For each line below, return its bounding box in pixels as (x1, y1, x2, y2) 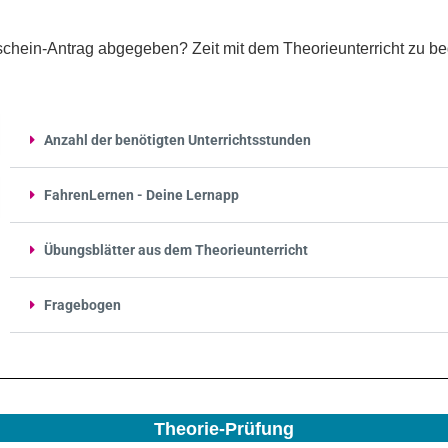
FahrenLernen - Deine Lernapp (44, 186, 239, 203)
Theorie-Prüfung (154, 418, 294, 439)
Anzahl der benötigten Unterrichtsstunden (44, 131, 311, 148)
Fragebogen (44, 296, 121, 313)
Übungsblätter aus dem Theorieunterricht (44, 241, 308, 258)
